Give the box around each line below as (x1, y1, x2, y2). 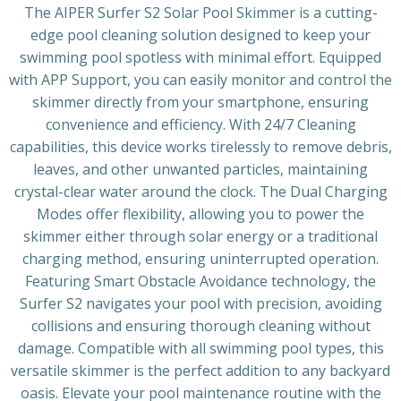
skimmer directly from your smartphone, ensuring (32, 92, 369, 112)
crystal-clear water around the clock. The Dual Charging (13, 182, 388, 201)
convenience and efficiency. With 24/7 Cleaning (45, 115, 356, 134)
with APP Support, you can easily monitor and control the (9, 70, 392, 90)
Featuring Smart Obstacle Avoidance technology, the (25, 271, 376, 291)
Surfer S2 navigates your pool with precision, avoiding (19, 294, 382, 313)
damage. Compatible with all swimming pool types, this (17, 338, 384, 358)
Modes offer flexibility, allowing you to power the (37, 204, 364, 224)
